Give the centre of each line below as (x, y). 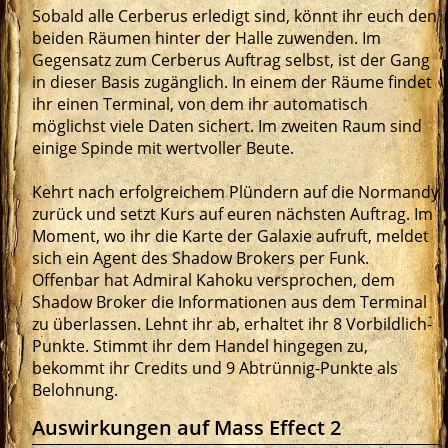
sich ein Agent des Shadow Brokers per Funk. (200, 258)
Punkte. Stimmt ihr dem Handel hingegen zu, (200, 346)
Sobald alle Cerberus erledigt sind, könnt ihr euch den (234, 16)
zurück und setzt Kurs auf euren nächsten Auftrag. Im (232, 214)
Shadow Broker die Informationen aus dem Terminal (229, 302)
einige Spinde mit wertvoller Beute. (163, 148)
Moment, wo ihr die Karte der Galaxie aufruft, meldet (230, 236)
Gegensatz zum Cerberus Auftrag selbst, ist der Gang (231, 60)
